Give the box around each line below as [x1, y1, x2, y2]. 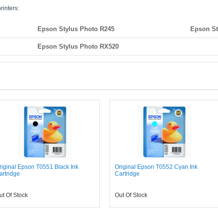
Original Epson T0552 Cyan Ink [114, 163, 198, 170]
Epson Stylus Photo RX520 [37, 43, 119, 50]
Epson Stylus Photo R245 [37, 25, 115, 33]
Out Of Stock [114, 192, 147, 199]
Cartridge [114, 170, 140, 177]
